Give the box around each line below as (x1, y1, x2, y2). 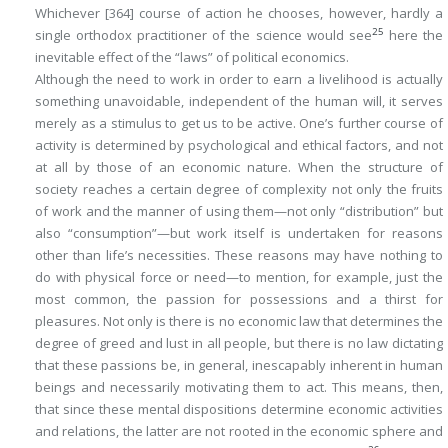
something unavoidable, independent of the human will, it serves (35, 92, 443, 110)
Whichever (35, 4, 106, 22)
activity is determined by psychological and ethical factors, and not (35, 136, 443, 154)
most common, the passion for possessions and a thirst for (35, 290, 443, 308)
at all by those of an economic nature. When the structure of (35, 158, 443, 176)
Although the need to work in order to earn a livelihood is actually (35, 70, 443, 88)
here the (383, 26, 444, 44)
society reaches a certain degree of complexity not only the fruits (35, 180, 443, 198)
